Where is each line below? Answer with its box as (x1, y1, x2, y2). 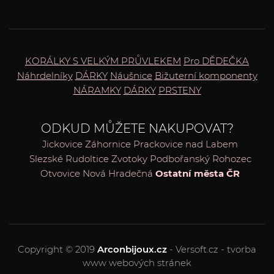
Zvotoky (111, 153, 147, 165)
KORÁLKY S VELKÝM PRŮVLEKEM (25, 55, 181, 67)
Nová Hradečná (83, 168, 153, 180)
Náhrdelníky (17, 70, 73, 82)
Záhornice (85, 138, 131, 150)
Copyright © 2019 (18, 243, 97, 256)
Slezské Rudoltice (29, 153, 109, 165)
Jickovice (42, 138, 83, 150)
